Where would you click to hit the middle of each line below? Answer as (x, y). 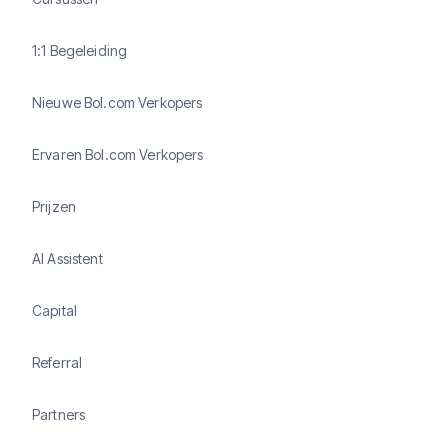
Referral (57, 362)
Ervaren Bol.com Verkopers (118, 154)
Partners (59, 414)
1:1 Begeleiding (80, 50)
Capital (54, 310)
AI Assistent (67, 258)
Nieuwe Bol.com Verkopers (117, 102)
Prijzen (54, 206)
